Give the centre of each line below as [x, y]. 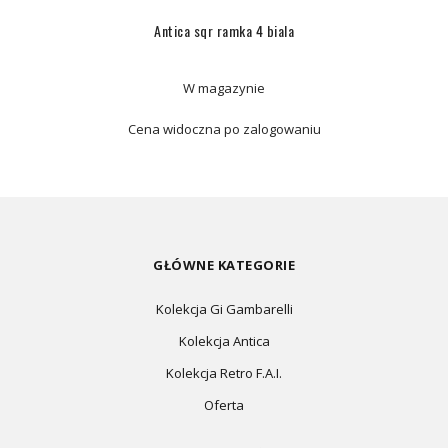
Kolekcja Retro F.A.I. [224, 373]
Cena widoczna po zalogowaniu [224, 129]
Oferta [224, 405]
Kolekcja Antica [224, 341]
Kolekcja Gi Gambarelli [224, 309]
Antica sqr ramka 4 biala [224, 30]
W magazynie [224, 88]
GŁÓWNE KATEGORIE [224, 265]
